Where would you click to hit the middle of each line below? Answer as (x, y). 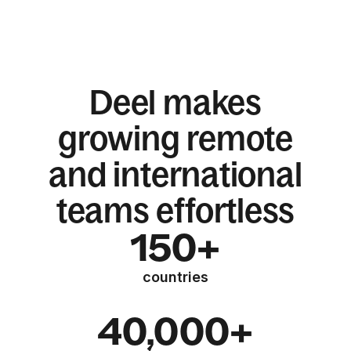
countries (175, 277)
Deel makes (175, 102)
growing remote (175, 138)
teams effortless (175, 210)
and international (175, 174)
